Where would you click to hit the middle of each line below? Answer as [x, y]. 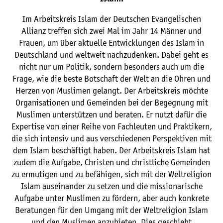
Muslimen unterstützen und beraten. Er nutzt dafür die [111, 115]
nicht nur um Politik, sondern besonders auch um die [111, 67]
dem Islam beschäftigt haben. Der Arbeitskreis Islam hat [111, 151]
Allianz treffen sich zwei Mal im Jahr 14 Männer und [111, 31]
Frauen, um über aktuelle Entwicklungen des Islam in [111, 43]
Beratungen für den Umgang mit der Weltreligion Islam [111, 210]
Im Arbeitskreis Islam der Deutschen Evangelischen [111, 19]
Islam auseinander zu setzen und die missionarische [111, 186]
